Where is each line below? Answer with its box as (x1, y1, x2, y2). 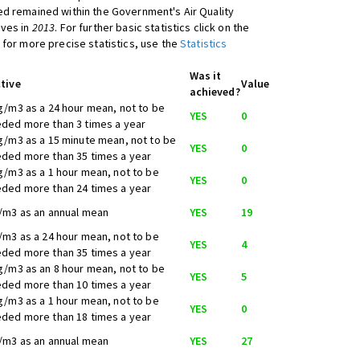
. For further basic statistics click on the (55, 20, 250, 35)
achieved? (189, 84, 240, 99)
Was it (189, 68, 222, 83)
